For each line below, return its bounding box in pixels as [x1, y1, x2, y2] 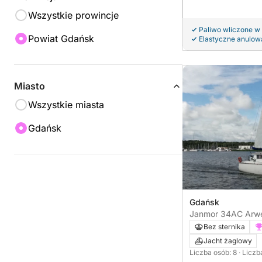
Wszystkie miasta [28, 99, 104, 111]
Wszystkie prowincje [28, 9, 119, 21]
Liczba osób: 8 [189, 248, 239, 257]
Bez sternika [204, 222, 245, 232]
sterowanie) [189, 220, 234, 231]
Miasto [14, 80, 45, 92]
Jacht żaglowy [204, 236, 252, 246]
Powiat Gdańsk [28, 33, 94, 44]
